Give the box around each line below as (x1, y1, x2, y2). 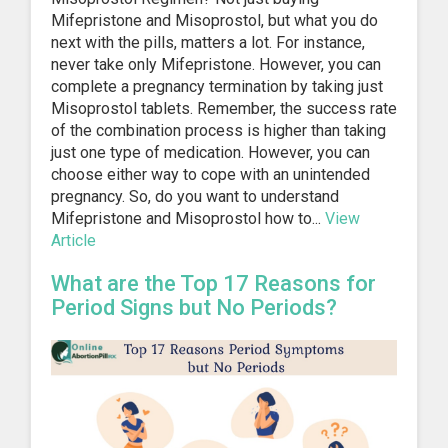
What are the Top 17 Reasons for (51, 270, 376, 296)
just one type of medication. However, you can (51, 142, 370, 162)
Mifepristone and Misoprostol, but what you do (51, 10, 378, 30)
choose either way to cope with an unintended (51, 164, 370, 184)
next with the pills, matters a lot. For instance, (51, 32, 365, 52)
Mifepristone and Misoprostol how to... (51, 208, 325, 228)
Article (51, 230, 96, 250)
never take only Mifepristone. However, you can (51, 54, 381, 74)
